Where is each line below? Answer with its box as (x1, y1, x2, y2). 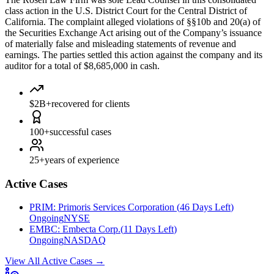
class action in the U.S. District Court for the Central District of (5, 5, 247, 16)
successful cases (50, 126, 111, 137)
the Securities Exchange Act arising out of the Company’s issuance (5, 27, 262, 38)
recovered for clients (51, 98, 130, 109)
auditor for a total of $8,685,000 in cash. (5, 60, 160, 71)
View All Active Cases (5, 256, 92, 267)
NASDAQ (64, 235, 106, 246)
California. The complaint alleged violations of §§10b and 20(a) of (5, 16, 261, 27)
